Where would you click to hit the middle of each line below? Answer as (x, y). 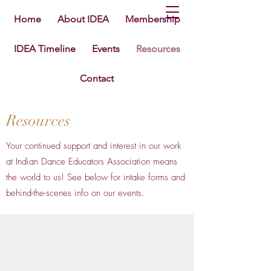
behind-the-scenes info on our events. (75, 193)
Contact (97, 78)
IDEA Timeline (44, 49)
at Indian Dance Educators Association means (92, 162)
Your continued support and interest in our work (93, 146)
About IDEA (83, 19)
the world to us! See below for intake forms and (96, 177)
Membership (152, 19)
